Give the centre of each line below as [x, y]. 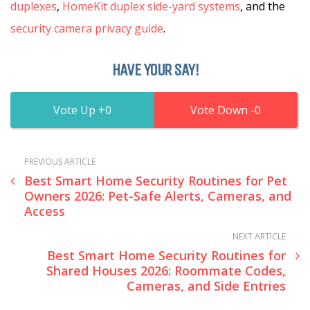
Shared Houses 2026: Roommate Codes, [166, 271]
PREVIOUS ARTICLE [60, 162]
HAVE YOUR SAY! [155, 70]
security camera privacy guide [87, 28]
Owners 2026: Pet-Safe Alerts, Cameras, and [158, 196]
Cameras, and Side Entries [206, 286]
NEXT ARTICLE [259, 236]
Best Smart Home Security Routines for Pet [156, 181]
